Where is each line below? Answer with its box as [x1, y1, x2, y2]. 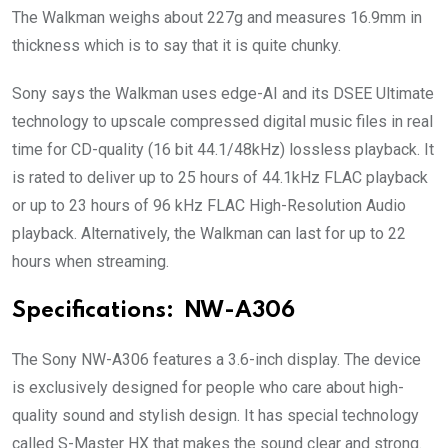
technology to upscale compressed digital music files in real [12, 112, 433, 132]
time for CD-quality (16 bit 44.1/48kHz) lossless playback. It [12, 140, 434, 160]
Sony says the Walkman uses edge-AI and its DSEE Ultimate [12, 84, 434, 104]
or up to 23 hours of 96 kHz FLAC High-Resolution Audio [12, 196, 406, 216]
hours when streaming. [12, 252, 169, 272]
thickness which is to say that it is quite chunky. [12, 36, 341, 56]
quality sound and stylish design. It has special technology [12, 406, 419, 426]
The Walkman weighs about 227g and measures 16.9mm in [12, 8, 422, 28]
